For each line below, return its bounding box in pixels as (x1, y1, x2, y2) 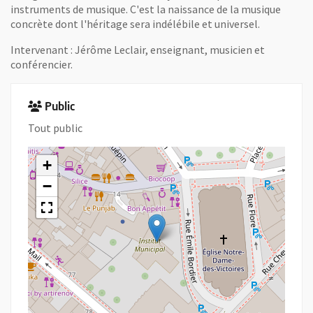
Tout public (28, 121, 82, 135)
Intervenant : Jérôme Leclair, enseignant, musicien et (10, 43, 265, 57)
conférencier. (10, 57, 73, 71)
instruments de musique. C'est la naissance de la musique (10, 2, 281, 16)
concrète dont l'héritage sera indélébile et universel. (10, 17, 260, 31)
